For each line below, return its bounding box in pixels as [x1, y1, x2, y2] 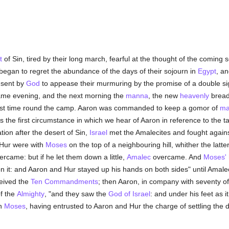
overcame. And [150, 153, 203, 161]
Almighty [16, 190, 44, 198]
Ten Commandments [30, 177, 98, 186]
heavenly [179, 91, 209, 100]
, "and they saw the [44, 190, 108, 198]
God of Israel [108, 190, 150, 198]
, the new [148, 91, 180, 100]
